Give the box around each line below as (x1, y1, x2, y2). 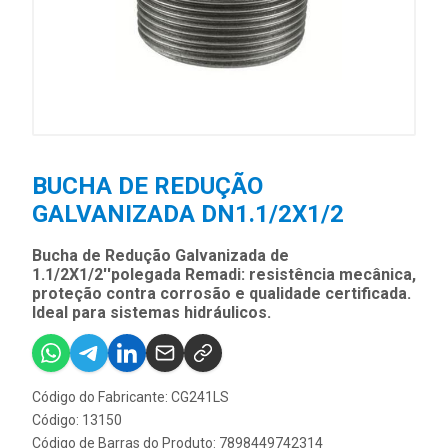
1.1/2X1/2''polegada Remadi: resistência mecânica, (32, 265, 416, 285)
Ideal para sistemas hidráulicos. (32, 303, 271, 323)
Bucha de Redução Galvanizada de (32, 246, 289, 266)
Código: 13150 (32, 412, 122, 429)
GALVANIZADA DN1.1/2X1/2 (32, 200, 344, 229)
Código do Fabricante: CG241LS (32, 389, 229, 406)
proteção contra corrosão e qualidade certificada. (32, 284, 411, 304)
